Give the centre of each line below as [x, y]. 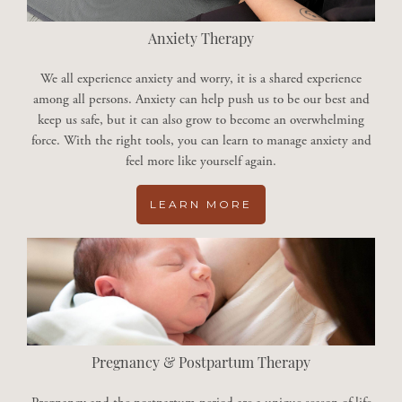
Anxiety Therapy [201, 41]
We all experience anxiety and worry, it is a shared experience [201, 79]
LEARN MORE [201, 205]
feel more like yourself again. [201, 162]
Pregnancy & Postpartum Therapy [201, 365]
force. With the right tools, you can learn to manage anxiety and [201, 141]
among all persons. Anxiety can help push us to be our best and [201, 100]
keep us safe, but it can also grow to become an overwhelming [201, 120]
